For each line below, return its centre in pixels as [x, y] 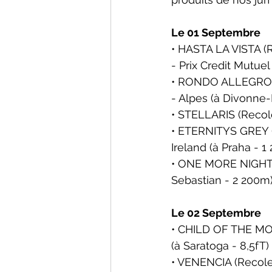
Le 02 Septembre [216, 213]
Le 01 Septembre [216, 32]
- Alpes [191, 98]
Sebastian [196, 180]
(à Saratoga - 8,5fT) [220, 246]
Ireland [190, 147]
